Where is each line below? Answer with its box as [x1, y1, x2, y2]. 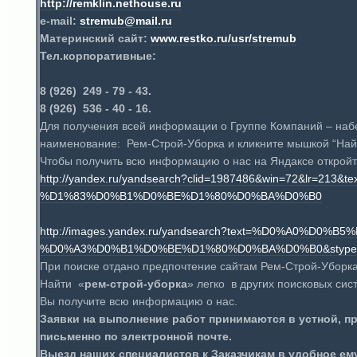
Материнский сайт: [40, 32, 151, 45]
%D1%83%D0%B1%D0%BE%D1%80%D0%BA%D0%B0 [40, 190, 322, 202]
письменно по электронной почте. [40, 330, 232, 343]
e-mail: [40, 14, 80, 27]
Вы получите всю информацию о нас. [40, 295, 250, 308]
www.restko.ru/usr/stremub [151, 32, 296, 45]
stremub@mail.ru [80, 14, 172, 27]
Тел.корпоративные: [40, 49, 156, 62]
